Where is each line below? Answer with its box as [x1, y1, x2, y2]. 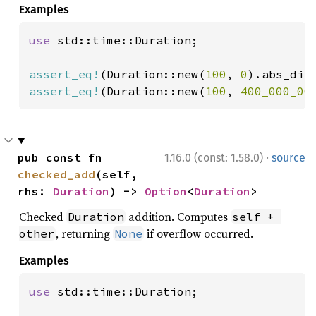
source [272, 151, 305, 164]
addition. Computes [126, 209, 231, 224]
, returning [56, 226, 113, 241]
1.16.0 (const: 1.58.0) [164, 151, 263, 164]
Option [145, 184, 187, 198]
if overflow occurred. [144, 226, 253, 241]
